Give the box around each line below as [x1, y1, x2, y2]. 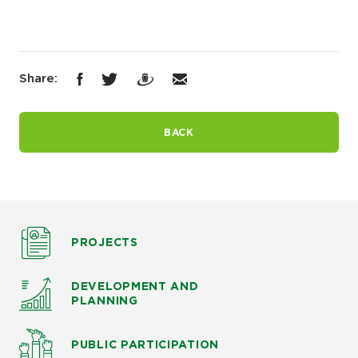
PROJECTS [71, 237, 138, 249]
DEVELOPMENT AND [71, 281, 199, 293]
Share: [19, 72, 58, 85]
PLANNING [71, 296, 138, 308]
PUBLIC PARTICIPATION [71, 340, 219, 352]
